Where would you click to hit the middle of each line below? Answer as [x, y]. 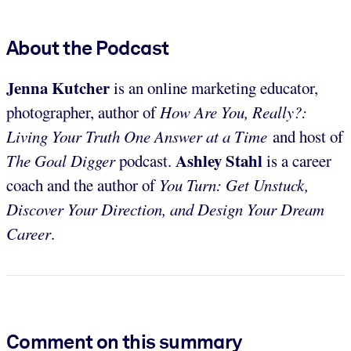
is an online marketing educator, [214, 87]
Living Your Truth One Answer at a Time [137, 136]
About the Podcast [88, 47]
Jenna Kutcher [58, 87]
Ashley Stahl [219, 160]
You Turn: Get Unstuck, [234, 185]
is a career [297, 160]
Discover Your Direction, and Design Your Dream [165, 209]
